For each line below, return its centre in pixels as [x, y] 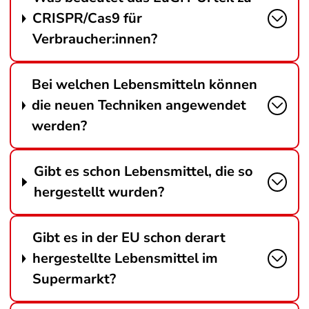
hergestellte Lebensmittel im [125, 258]
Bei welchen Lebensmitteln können [145, 84]
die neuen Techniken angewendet [139, 105]
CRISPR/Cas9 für [87, 18]
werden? [60, 126]
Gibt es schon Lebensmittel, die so [143, 171]
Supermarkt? [74, 279]
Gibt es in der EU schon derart [129, 238]
